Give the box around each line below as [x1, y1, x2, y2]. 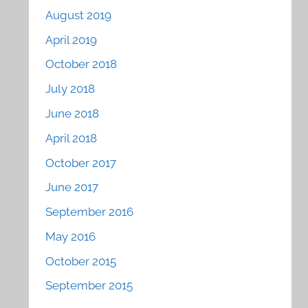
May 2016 [45, 229, 96, 243]
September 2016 [45, 205, 134, 219]
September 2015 [45, 278, 133, 293]
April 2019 [45, 32, 98, 47]
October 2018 [45, 57, 118, 71]
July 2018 [45, 82, 96, 96]
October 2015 [45, 254, 117, 268]
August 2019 [45, 8, 112, 22]
